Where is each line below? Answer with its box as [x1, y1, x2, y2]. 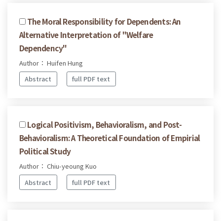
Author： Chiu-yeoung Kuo [19, 161, 97, 171]
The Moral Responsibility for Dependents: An [27, 15, 181, 27]
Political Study [19, 146, 71, 157]
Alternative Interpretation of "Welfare [19, 29, 153, 40]
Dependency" [19, 42, 67, 53]
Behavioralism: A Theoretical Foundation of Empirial [19, 132, 200, 144]
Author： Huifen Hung [19, 58, 83, 68]
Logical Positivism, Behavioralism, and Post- [27, 119, 182, 130]
